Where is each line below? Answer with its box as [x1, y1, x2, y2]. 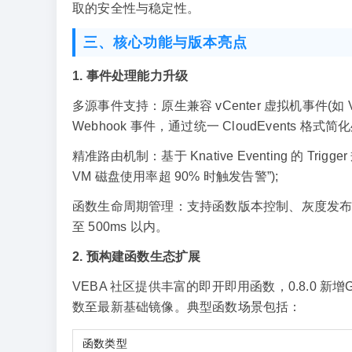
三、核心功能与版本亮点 [83, 35, 247, 50]
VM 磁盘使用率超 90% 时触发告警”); [72, 170, 279, 183]
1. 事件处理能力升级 [72, 69, 189, 82]
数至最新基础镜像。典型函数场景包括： [72, 300, 302, 313]
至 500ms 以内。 [72, 220, 169, 233]
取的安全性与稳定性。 [72, 2, 200, 15]
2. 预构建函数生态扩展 [72, 250, 201, 263]
